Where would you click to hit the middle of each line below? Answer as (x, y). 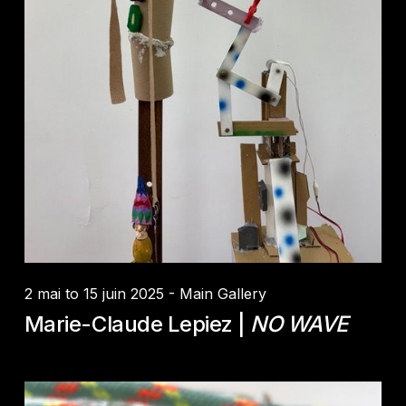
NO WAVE (299, 324)
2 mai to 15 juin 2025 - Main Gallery (145, 294)
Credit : (79, 192)
